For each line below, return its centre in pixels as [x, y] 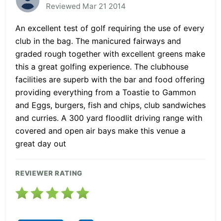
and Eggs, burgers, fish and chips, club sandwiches [110, 105]
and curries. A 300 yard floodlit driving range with [109, 118]
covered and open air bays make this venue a [100, 130]
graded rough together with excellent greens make [110, 54]
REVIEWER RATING [49, 173]
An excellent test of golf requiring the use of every [110, 28]
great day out [41, 143]
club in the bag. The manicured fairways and [98, 41]
